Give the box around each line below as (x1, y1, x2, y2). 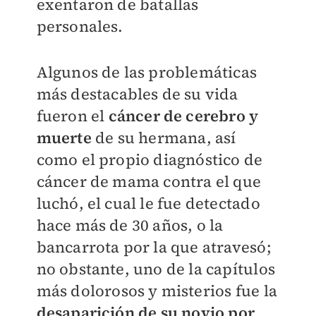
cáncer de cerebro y (108, 105, 259, 126)
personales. (36, 16, 123, 37)
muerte (36, 127, 92, 148)
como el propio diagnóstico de (36, 149, 263, 170)
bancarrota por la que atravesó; (36, 236, 272, 257)
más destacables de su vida (36, 83, 238, 104)
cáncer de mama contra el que (36, 171, 262, 192)
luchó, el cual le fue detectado (36, 193, 260, 214)
